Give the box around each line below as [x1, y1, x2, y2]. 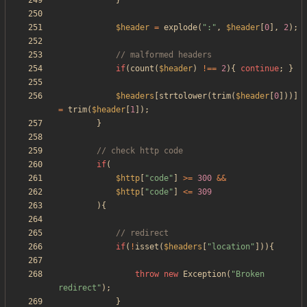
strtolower [159, 91, 207, 101]
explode [164, 23, 197, 33]
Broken [236, 269, 265, 280]
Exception [183, 269, 226, 280]
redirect [58, 283, 97, 293]
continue [241, 64, 279, 74]
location [212, 242, 250, 252]
